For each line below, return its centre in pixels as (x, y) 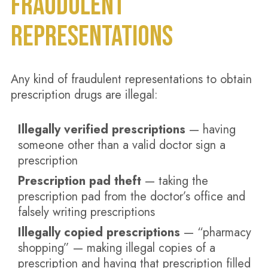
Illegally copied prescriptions (100, 232)
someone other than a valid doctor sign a (121, 145)
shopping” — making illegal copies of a (116, 248)
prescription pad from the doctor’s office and (131, 197)
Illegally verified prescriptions (103, 130)
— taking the (176, 181)
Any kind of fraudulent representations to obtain (131, 79)
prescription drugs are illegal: (84, 95)
